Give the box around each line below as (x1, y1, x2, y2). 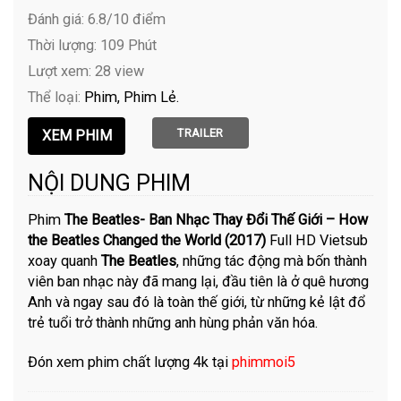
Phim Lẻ (124, 88, 177, 106)
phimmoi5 (232, 354, 296, 371)
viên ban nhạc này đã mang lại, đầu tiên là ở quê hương (28, 272, 370, 290)
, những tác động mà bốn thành (176, 252, 368, 269)
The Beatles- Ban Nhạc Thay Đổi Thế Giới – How (64, 210, 369, 228)
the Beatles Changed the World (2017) (28, 231, 270, 249)
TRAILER (177, 125, 224, 140)
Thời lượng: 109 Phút (28, 36, 158, 54)
